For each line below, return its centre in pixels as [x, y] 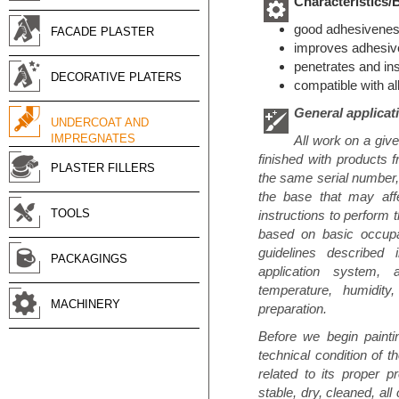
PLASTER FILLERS [103, 168]
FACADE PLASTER [102, 32]
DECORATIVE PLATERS [116, 77]
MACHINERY [85, 304]
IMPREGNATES [93, 138]
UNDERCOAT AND [100, 122]
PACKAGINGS [89, 259]
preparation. [293, 309]
